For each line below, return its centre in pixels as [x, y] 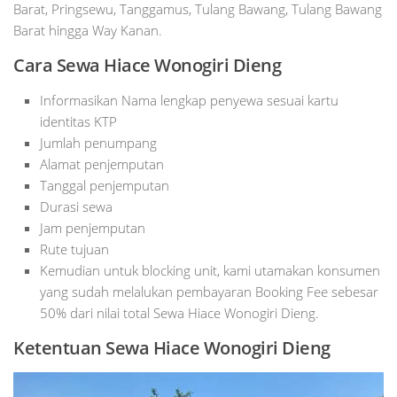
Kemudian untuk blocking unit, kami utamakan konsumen [210, 271]
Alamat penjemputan [102, 164]
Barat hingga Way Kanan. [88, 31]
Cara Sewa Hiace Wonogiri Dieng [147, 66]
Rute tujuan [74, 249]
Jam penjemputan [93, 228]
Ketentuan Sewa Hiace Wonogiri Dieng [172, 348]
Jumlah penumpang [98, 143]
